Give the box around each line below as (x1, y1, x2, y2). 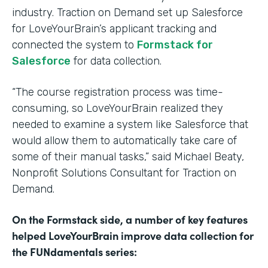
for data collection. (71, 54, 162, 68)
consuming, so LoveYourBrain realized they (12, 102, 223, 115)
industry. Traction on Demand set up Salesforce (12, 6, 243, 20)
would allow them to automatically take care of (12, 134, 237, 148)
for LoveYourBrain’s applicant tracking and (12, 22, 217, 36)
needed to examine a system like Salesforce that (12, 118, 248, 132)
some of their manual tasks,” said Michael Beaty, (12, 150, 244, 164)
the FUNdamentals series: (12, 244, 137, 260)
